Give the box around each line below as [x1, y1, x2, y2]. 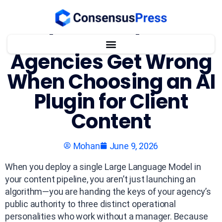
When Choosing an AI [6, 67, 216, 96]
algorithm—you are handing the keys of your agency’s [5, 186, 211, 197]
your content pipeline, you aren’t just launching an [5, 173, 196, 184]
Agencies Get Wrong [10, 48, 212, 76]
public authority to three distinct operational [5, 198, 176, 209]
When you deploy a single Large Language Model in [5, 161, 201, 172]
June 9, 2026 [109, 140, 159, 151]
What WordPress [28, 28, 194, 56]
